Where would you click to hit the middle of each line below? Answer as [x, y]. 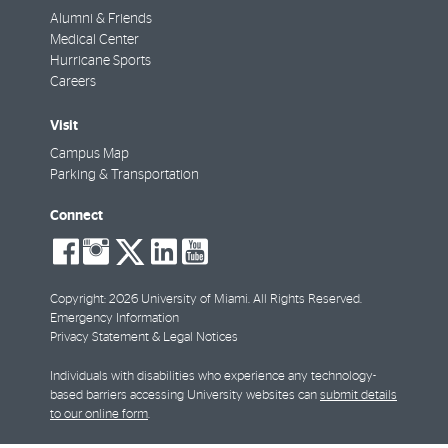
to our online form [99, 414]
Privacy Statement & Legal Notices [144, 337]
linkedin [235, 264]
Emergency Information [114, 318]
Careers [73, 81]
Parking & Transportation [124, 174]
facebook [148, 264]
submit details [358, 395]
